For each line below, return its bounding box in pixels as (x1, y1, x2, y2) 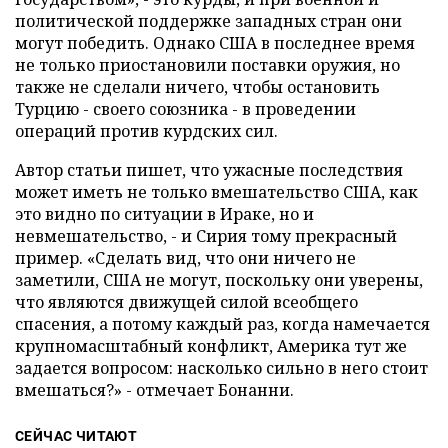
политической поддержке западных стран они (15, 10, 402, 32)
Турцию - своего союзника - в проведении (15, 98, 356, 120)
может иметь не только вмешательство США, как (15, 181, 418, 203)
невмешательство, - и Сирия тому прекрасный (15, 225, 397, 247)
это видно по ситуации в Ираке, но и (15, 203, 314, 225)
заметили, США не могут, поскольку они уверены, (15, 269, 423, 291)
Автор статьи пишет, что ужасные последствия (15, 159, 403, 181)
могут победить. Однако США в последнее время (15, 32, 415, 54)
